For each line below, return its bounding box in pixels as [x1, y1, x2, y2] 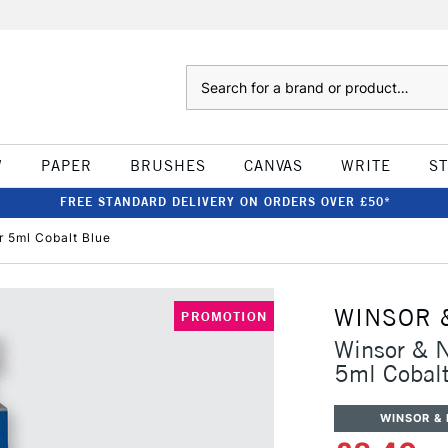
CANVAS [243, 156, 303, 175]
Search [185, 67, 226, 83]
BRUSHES [129, 156, 206, 175]
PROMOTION [181, 308, 267, 324]
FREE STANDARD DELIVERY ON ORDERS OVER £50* [59, 194, 391, 209]
